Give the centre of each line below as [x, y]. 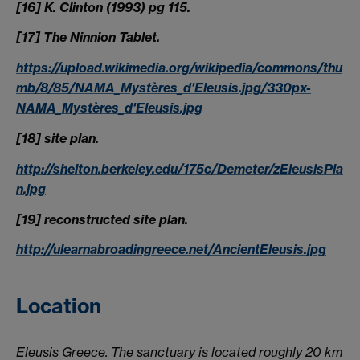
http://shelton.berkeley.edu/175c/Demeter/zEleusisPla [180, 168]
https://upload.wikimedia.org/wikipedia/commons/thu [179, 68]
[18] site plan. [57, 138]
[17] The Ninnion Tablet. [88, 37]
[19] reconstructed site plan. [102, 219]
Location [59, 307]
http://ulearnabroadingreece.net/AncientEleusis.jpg [171, 250]
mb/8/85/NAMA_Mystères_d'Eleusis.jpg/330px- [164, 88]
